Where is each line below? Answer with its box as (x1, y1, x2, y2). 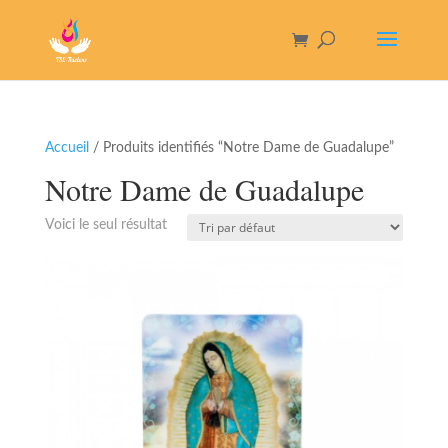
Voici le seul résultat (44, 218, 167, 232)
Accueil (44, 141, 89, 155)
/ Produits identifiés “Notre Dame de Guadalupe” (88, 141, 394, 155)
